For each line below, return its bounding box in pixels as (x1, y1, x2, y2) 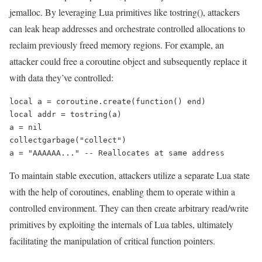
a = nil (9, 122, 42, 132)
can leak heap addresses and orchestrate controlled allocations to (9, 22, 245, 35)
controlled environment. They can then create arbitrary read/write (9, 201, 249, 214)
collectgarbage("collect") (9, 135, 126, 144)
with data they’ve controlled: (9, 71, 113, 84)
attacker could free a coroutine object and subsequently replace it (9, 54, 247, 67)
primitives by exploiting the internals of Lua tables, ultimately (9, 218, 233, 230)
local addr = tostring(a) (9, 109, 122, 119)
